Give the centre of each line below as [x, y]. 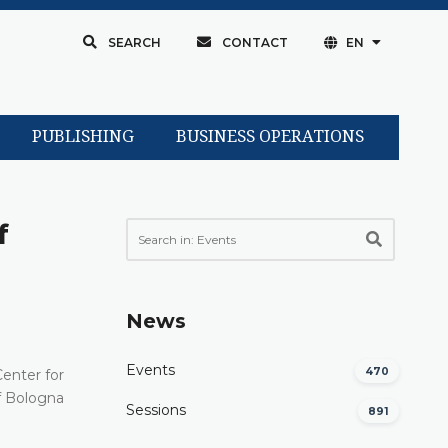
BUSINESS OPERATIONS [269, 137]
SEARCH [134, 42]
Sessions [156, 410]
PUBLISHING [82, 137]
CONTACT [254, 42]
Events [150, 370]
